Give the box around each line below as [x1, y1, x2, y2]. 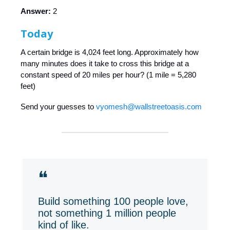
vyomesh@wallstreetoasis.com [96, 102, 202, 111]
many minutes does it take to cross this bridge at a [21, 59, 189, 68]
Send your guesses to [21, 102, 96, 111]
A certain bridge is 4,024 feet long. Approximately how [21, 48, 199, 57]
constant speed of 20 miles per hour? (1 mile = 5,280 [21, 70, 196, 80]
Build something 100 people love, [38, 196, 188, 207]
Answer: [21, 7, 53, 16]
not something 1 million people [38, 207, 176, 219]
